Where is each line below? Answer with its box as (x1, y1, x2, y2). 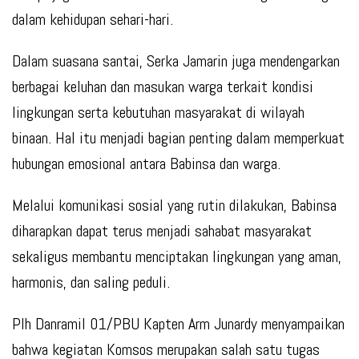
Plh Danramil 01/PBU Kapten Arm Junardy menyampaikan (12, 313, 345, 335)
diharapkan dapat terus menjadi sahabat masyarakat (12, 220, 312, 242)
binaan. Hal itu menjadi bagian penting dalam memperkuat (12, 127, 345, 149)
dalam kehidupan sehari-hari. (12, 9, 173, 30)
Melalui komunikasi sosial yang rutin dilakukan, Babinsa (12, 195, 337, 216)
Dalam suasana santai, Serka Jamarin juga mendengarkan (12, 50, 340, 72)
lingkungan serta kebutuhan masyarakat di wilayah (12, 102, 305, 123)
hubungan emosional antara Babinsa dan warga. (12, 153, 280, 175)
